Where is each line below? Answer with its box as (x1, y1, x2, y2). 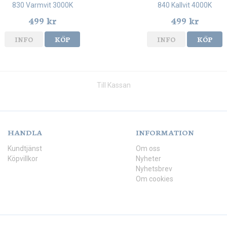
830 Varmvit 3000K (12, 1, 73, 10)
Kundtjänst (8, 144, 42, 153)
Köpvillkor (8, 155, 38, 163)
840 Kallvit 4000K (157, 1, 212, 10)
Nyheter (136, 155, 161, 163)
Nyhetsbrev (136, 165, 172, 173)
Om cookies (136, 175, 173, 183)
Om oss (136, 144, 160, 153)
